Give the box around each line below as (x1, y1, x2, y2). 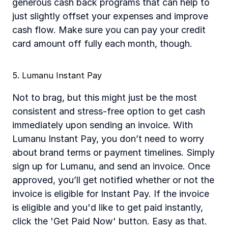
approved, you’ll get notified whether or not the (12, 175, 214, 185)
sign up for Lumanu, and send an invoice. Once (12, 161, 210, 172)
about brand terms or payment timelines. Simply (12, 147, 215, 158)
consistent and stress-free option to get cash (12, 106, 205, 117)
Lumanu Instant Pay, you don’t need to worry (12, 133, 204, 144)
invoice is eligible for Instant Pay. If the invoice (12, 188, 209, 199)
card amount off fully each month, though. (12, 38, 195, 49)
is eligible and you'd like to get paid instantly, (12, 202, 203, 213)
